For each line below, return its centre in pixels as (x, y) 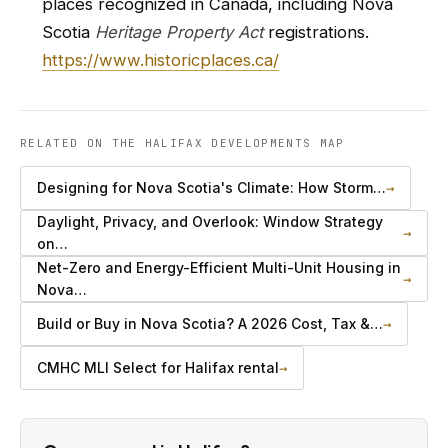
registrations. (316, 32)
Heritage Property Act (179, 32)
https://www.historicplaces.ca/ (160, 60)
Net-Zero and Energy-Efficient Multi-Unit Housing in (219, 267)
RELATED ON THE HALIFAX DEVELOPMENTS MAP (182, 143)
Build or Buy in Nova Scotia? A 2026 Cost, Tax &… (210, 323)
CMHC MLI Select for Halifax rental (158, 367)
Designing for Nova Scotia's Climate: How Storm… (211, 187)
